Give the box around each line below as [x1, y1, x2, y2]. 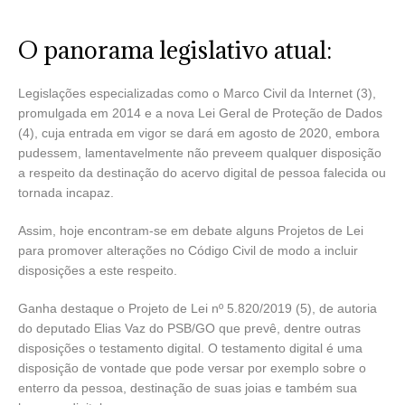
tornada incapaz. [18, 184, 114, 200]
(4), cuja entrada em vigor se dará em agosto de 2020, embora [18, 125, 380, 140]
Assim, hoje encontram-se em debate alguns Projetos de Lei [18, 222, 363, 238]
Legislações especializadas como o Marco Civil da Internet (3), [18, 85, 376, 100]
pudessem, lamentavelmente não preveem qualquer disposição [18, 145, 381, 160]
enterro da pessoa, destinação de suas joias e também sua [18, 380, 357, 395]
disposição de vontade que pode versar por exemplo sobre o [18, 360, 366, 375]
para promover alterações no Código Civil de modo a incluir [18, 242, 358, 258]
